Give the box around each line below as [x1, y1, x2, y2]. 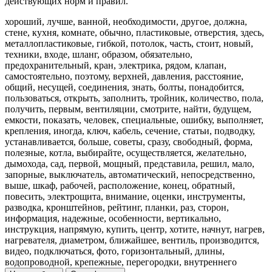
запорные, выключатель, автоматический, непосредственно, [5, 169, 255, 180]
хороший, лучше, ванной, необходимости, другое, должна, [5, 16, 247, 27]
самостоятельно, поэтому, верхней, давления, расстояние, [5, 70, 243, 81]
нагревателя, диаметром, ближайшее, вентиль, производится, [5, 234, 259, 245]
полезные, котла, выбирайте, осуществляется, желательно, [5, 147, 246, 158]
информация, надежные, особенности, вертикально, [5, 212, 221, 223]
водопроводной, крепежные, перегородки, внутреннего [5, 256, 237, 267]
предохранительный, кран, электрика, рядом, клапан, [5, 59, 226, 70]
